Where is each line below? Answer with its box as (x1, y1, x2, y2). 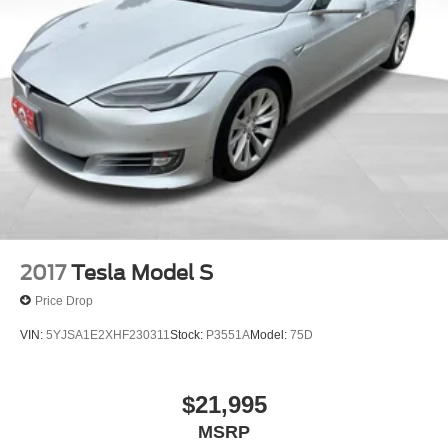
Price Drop (35, 293, 93, 308)
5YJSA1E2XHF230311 (46, 328, 170, 343)
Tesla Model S (71, 261, 213, 286)
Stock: (170, 328, 206, 343)
